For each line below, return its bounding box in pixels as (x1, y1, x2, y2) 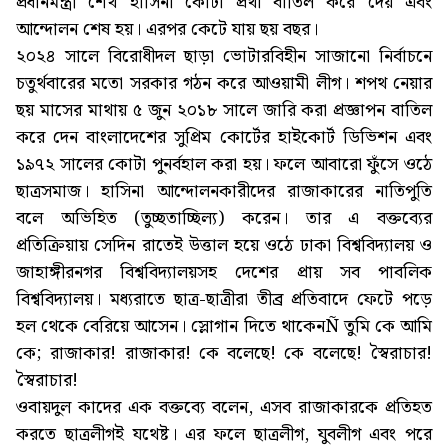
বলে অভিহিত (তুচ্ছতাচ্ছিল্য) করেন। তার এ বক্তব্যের (16, 204, 432, 234)
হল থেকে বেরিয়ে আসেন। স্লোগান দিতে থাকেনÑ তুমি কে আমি (16, 312, 432, 342)
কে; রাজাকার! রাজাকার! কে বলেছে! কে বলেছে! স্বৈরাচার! (16, 339, 432, 369)
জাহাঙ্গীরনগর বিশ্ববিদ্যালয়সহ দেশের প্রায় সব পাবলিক (16, 258, 432, 288)
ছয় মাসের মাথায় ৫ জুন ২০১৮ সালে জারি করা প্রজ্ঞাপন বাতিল (16, 96, 432, 126)
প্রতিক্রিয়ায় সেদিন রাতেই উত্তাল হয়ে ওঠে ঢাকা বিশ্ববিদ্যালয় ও (16, 231, 432, 261)
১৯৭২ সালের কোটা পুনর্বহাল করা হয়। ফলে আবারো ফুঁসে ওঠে (16, 150, 432, 180)
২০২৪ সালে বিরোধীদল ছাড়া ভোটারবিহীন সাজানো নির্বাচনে (16, 42, 432, 72)
